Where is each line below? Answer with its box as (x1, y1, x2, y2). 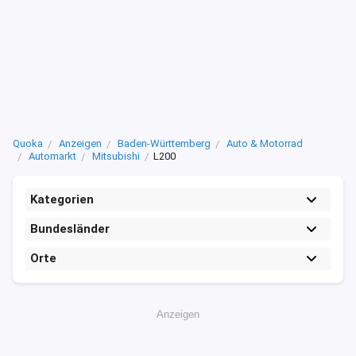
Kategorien (30, 192, 94, 207)
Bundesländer (30, 222, 110, 236)
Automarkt (29, 150, 76, 162)
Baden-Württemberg (118, 137, 211, 149)
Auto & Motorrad (226, 137, 303, 149)
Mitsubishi (92, 150, 140, 162)
